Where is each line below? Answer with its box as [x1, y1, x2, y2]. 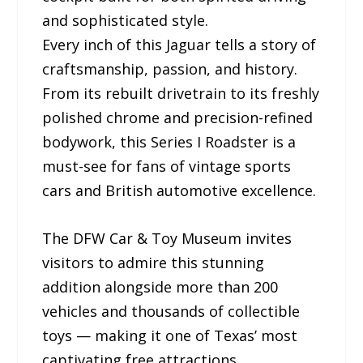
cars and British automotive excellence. [42, 181, 317, 201]
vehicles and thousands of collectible [42, 301, 301, 322]
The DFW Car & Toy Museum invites [42, 228, 293, 249]
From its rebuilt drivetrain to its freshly [42, 83, 320, 104]
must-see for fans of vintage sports [42, 156, 292, 177]
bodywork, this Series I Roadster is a [42, 132, 297, 152]
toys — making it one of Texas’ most [42, 326, 298, 346]
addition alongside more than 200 [42, 277, 279, 297]
